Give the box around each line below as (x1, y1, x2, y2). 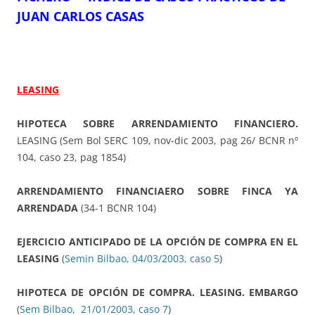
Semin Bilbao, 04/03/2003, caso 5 (65, 252, 219, 266)
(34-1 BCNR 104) (78, 201, 156, 215)
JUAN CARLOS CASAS (17, 8, 144, 25)
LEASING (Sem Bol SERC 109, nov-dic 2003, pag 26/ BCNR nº (17, 134, 298, 148)
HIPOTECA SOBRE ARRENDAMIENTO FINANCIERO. (17, 117, 298, 131)
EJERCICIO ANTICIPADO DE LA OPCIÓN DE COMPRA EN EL (17, 235, 298, 249)
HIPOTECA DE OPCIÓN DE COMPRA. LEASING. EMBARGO (17, 285, 298, 300)
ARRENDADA (17, 201, 78, 215)
